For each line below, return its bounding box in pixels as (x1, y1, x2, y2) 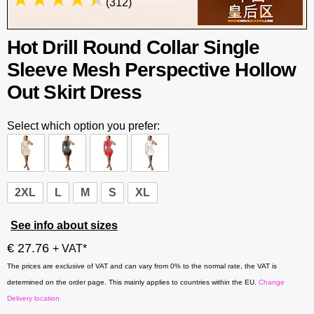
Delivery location (7, 294, 60, 302)
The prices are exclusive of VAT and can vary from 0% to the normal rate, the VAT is (7, 262, 277, 270)
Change (259, 278, 285, 286)
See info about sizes (11, 219, 118, 231)
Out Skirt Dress (7, 81, 142, 103)
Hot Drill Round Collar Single (7, 36, 259, 58)
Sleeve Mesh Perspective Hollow (7, 59, 296, 81)
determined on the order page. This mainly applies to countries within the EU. (7, 278, 259, 286)
